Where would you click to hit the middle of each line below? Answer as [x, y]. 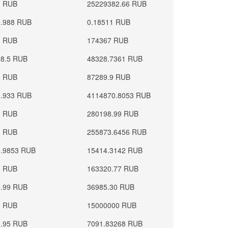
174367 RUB [108, 40]
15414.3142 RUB [115, 150]
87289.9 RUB [109, 77]
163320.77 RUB [113, 168]
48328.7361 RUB [115, 59]
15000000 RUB [112, 205]
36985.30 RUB [111, 187]
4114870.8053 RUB [119, 95]
